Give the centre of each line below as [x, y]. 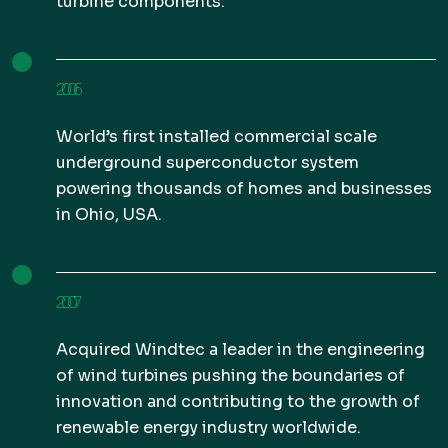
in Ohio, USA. [109, 214]
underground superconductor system [207, 162]
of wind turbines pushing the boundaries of [230, 375]
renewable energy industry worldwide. [208, 427]
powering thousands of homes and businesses [244, 188]
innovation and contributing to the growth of [238, 401]
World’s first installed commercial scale [216, 136]
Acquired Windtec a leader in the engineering [240, 349]
